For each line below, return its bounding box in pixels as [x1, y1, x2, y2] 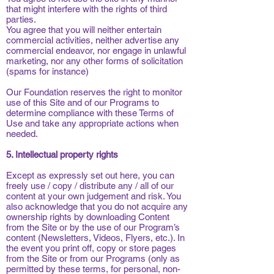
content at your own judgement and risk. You [6, 191, 181, 201]
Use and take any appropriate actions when [6, 118, 179, 128]
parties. [6, 14, 36, 24]
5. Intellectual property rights [6, 149, 118, 160]
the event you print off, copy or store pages [6, 243, 176, 253]
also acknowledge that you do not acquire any [6, 201, 188, 212]
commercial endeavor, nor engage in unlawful [6, 45, 186, 56]
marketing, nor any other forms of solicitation [6, 56, 183, 66]
